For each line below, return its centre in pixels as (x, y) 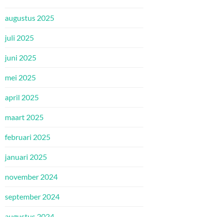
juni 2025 (21, 58)
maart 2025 (24, 117)
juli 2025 (19, 38)
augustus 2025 (30, 18)
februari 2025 (28, 137)
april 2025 (22, 97)
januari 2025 (26, 157)
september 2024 (32, 197)
